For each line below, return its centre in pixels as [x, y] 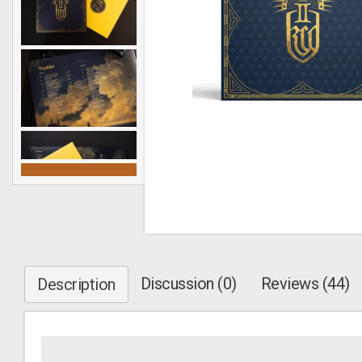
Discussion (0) [188, 284]
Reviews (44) [305, 284]
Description [76, 285]
